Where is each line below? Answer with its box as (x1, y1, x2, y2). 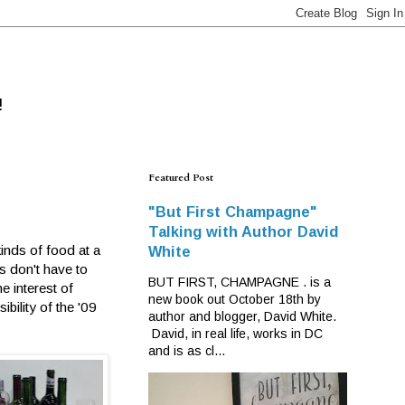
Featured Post (148, 171, 213, 184)
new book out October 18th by (148, 292, 321, 306)
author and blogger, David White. (148, 309, 336, 324)
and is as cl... (148, 344, 225, 358)
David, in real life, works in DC (148, 326, 323, 341)
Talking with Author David (148, 223, 338, 240)
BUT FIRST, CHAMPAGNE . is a (148, 275, 331, 289)
